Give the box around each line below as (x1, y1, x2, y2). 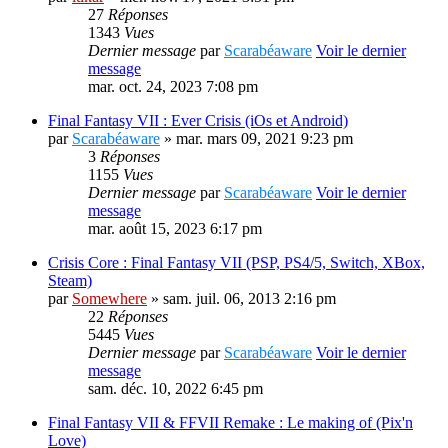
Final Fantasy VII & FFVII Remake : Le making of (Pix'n (48, 414, 413, 431)
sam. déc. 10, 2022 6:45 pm (88, 380, 263, 397)
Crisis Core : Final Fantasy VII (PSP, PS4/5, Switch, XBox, (48, 254, 425, 271)
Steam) (48, 272, 92, 289)
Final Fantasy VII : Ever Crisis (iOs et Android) (48, 112, 348, 129)
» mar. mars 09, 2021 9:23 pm (160, 130, 353, 147)
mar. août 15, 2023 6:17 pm (88, 220, 262, 237)
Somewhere (72, 290, 147, 307)
